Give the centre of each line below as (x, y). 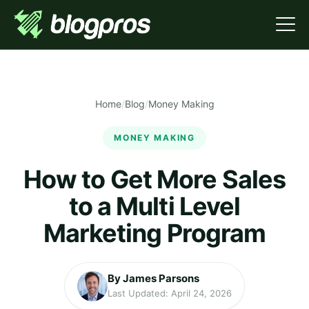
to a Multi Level (154, 206)
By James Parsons (153, 278)
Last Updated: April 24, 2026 (170, 293)
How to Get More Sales (154, 179)
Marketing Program (154, 233)
